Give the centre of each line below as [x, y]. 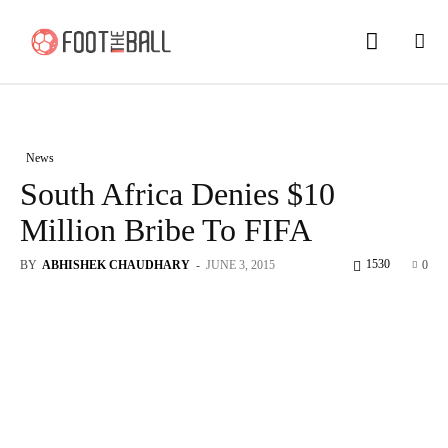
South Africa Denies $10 [177, 193]
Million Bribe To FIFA [166, 229]
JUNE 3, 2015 [240, 264]
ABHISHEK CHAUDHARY [116, 264]
